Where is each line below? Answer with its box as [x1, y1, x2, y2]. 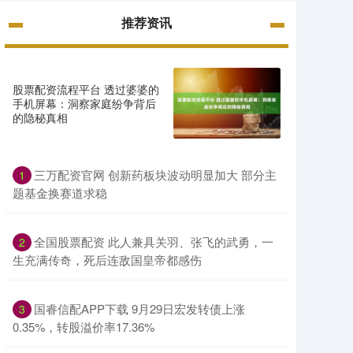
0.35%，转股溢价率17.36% [13, 318, 154, 336]
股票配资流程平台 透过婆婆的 [13, 81, 159, 98]
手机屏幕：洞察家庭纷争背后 [13, 95, 156, 112]
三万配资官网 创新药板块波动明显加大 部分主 [34, 166, 277, 184]
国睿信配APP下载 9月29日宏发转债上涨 [34, 300, 245, 318]
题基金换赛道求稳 [13, 184, 107, 202]
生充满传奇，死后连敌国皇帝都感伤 [13, 251, 202, 269]
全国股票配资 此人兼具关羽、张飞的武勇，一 [34, 233, 273, 251]
